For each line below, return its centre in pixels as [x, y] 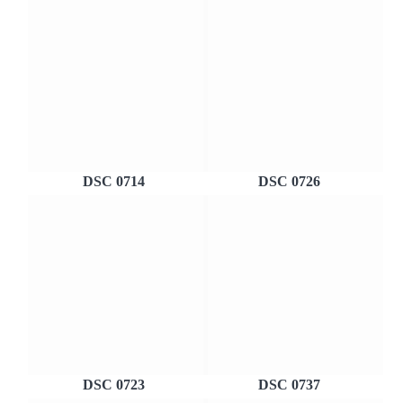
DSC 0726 [289, 181]
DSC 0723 [114, 385]
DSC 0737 [289, 385]
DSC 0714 [114, 181]
